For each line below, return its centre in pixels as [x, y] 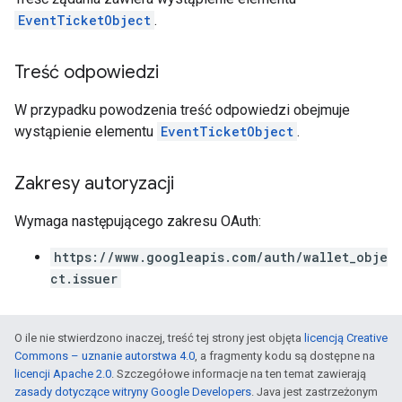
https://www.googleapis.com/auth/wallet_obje [221, 257]
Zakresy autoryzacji [94, 184]
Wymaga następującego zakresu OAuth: [138, 221]
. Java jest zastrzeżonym [315, 392]
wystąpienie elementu [86, 131]
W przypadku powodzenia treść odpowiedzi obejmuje [182, 110]
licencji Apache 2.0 [63, 374]
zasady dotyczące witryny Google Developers [133, 392]
